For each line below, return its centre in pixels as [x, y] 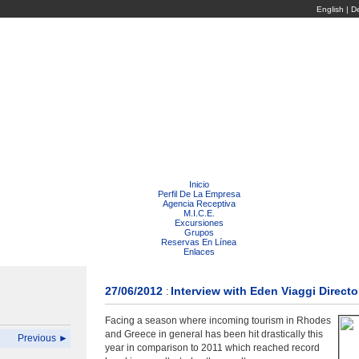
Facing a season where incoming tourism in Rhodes [218, 321]
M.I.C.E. [199, 213]
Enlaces [199, 252]
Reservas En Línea [199, 242]
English [330, 9]
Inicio [199, 184]
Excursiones [199, 223]
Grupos [199, 232]
